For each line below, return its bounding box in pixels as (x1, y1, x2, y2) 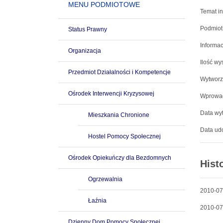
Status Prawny (68, 26, 107, 33)
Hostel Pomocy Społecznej (88, 133, 161, 140)
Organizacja (68, 47, 101, 54)
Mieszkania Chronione (88, 111, 149, 118)
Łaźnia (88, 197, 107, 204)
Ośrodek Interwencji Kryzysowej (68, 90, 154, 97)
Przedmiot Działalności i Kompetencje (68, 69, 171, 76)
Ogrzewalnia (88, 176, 122, 183)
